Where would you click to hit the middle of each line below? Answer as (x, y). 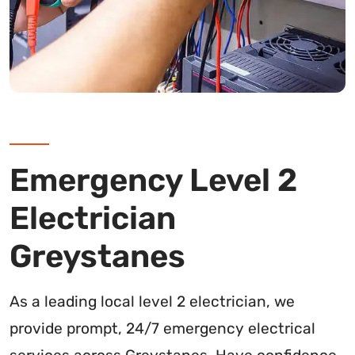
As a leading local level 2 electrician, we (152, 302)
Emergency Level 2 (153, 181)
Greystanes (97, 257)
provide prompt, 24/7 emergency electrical (162, 329)
